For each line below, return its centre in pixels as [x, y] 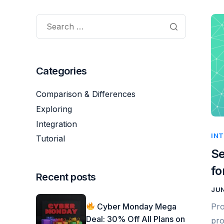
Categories [61, 71]
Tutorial [50, 139]
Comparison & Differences [86, 94]
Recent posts [66, 177]
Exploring [54, 109]
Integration [56, 124]
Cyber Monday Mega [136, 206]
